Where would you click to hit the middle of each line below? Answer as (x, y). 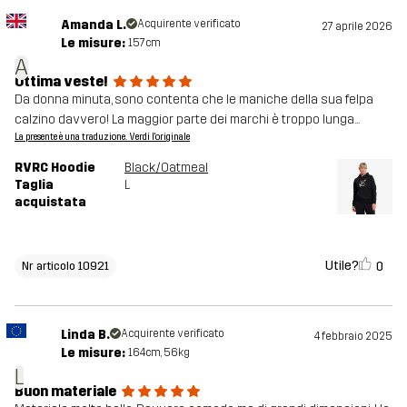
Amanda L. (93, 25)
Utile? (342, 265)
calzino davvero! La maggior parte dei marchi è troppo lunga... (187, 119)
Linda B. (85, 334)
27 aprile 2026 (357, 26)
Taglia (34, 184)
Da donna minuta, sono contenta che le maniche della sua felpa (194, 99)
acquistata (50, 202)
